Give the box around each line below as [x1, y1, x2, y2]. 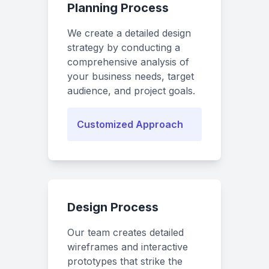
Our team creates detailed [67, 226, 184, 238]
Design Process [67, 200, 159, 214]
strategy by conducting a [67, 41, 180, 53]
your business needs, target [67, 70, 194, 82]
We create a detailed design [67, 27, 191, 39]
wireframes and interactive [67, 241, 188, 253]
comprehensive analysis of [67, 56, 189, 68]
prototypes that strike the [67, 255, 183, 267]
